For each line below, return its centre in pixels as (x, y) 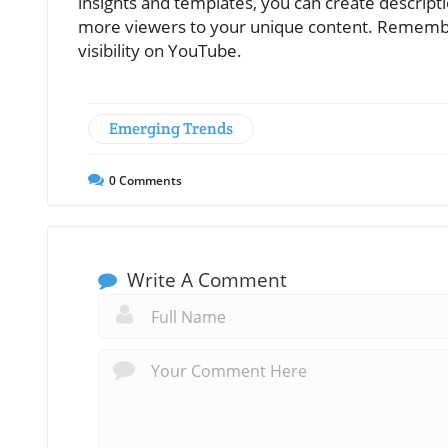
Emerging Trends (171, 128)
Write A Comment (204, 279)
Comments (149, 180)
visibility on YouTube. (160, 50)
